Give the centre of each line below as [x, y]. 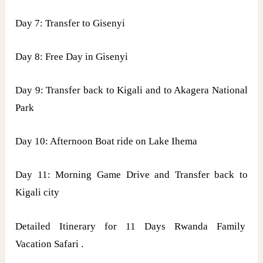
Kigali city [38, 193]
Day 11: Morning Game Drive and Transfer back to [131, 175]
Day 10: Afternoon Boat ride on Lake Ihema [107, 141]
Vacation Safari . [50, 244]
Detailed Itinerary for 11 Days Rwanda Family [131, 226]
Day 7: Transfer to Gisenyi [70, 23]
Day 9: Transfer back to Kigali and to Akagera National [131, 90]
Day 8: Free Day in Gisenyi [72, 56]
